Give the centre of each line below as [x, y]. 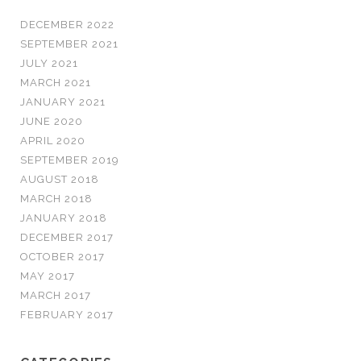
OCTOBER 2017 [62, 257]
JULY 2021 [49, 63]
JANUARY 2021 [63, 102]
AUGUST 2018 [60, 179]
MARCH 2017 [56, 295]
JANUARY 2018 [64, 218]
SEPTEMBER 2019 [70, 160]
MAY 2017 [48, 276]
